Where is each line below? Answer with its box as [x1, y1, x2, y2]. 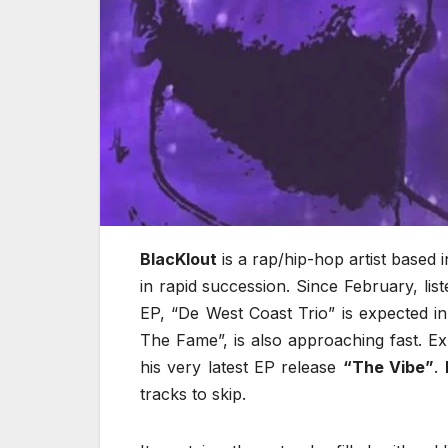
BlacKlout [140, 249, 217, 270]
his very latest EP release [140, 357, 343, 378]
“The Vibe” [342, 357, 435, 378]
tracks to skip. [140, 384, 246, 405]
